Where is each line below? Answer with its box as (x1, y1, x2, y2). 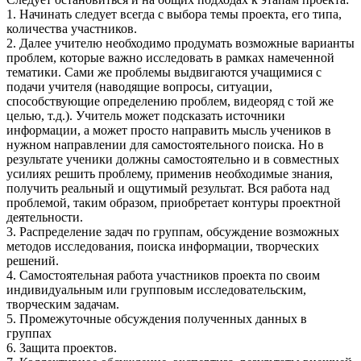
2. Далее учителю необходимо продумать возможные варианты (6, 35, 355, 50)
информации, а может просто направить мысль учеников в (6, 122, 331, 137)
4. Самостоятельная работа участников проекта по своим (6, 268, 320, 282)
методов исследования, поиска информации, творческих (6, 239, 319, 253)
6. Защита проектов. (6, 340, 120, 355)
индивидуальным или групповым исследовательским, (6, 282, 306, 297)
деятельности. (6, 210, 83, 224)
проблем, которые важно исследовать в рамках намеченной (6, 50, 334, 64)
